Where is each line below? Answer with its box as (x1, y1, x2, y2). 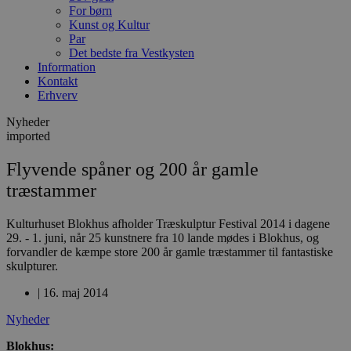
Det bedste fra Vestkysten (69, 46, 194, 60)
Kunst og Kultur (69, 18, 150, 31)
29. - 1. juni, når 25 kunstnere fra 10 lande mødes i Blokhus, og (6, 230, 319, 244)
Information (38, 60, 96, 74)
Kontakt (38, 74, 78, 88)
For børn (69, 4, 112, 17)
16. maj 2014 (43, 285, 108, 299)
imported (6, 129, 50, 143)
